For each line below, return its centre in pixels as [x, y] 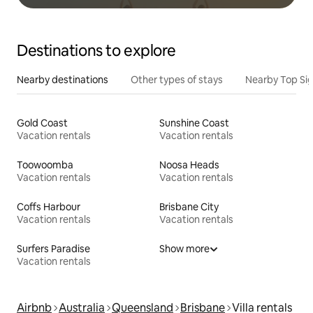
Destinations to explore [96, 50]
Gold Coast [42, 123]
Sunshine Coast [194, 123]
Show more [184, 248]
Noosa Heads [189, 165]
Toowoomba [45, 165]
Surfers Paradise [53, 248]
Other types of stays [177, 79]
